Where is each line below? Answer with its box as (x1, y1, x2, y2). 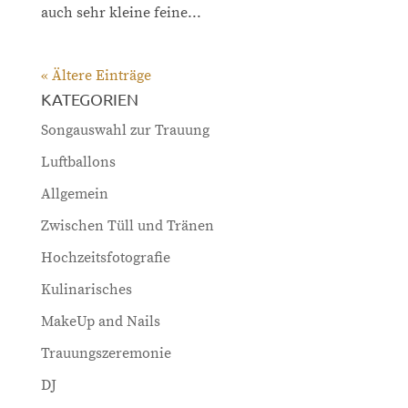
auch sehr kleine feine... (40, 3, 201, 22)
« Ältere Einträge (40, 66, 151, 85)
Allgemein (40, 184, 108, 203)
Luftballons (40, 152, 116, 171)
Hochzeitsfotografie (40, 248, 170, 267)
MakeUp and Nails (40, 311, 160, 331)
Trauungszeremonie (40, 343, 171, 362)
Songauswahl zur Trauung (40, 120, 209, 139)
